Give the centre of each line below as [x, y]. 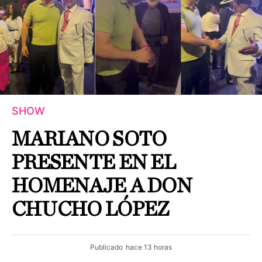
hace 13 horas [149, 247]
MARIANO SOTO [89, 139]
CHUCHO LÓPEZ [91, 209]
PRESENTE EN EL [94, 162]
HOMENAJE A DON [102, 186]
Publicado [106, 247]
